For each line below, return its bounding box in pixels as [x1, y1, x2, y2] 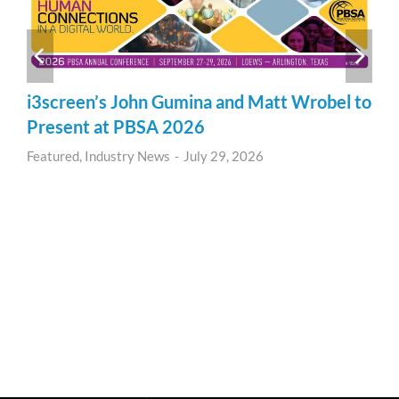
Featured [27, 147, 79, 164]
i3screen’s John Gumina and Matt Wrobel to [27, 90, 371, 112]
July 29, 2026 [183, 147, 264, 164]
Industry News [85, 147, 170, 164]
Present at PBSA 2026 [27, 115, 205, 137]
